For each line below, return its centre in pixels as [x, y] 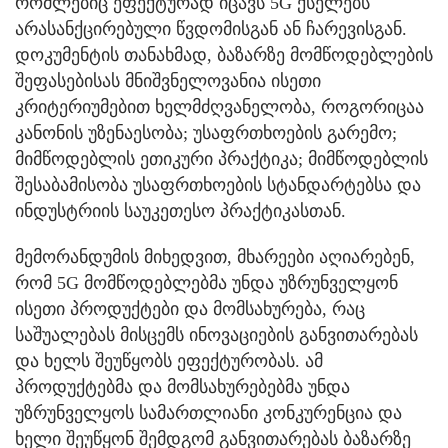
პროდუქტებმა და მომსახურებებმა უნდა [182, 386]
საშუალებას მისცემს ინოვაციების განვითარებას [216, 334]
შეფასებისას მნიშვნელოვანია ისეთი [168, 80]
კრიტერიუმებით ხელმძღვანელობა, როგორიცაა [219, 106]
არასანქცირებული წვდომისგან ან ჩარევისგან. [211, 28]
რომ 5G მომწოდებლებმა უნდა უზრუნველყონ [206, 282]
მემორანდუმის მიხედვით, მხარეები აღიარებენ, [215, 256]
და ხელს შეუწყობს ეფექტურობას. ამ [169, 360]
